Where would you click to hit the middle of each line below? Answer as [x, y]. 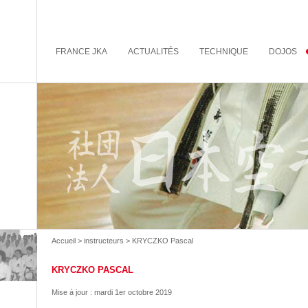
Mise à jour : [73, 292]
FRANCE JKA [82, 51]
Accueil [64, 241]
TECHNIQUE [223, 51]
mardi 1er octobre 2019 [133, 292]
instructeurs [104, 241]
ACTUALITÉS [154, 51]
